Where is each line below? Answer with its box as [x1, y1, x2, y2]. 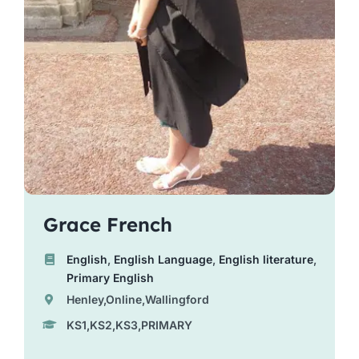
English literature [219, 252, 314, 266]
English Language [114, 252, 213, 266]
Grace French [42, 212, 172, 236]
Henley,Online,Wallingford [67, 292, 210, 306]
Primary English [67, 270, 155, 284]
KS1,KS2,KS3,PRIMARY [67, 317, 193, 332]
